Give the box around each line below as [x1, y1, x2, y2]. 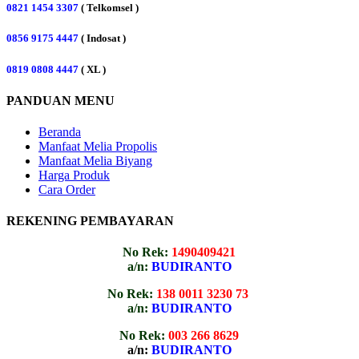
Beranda [38, 124, 81, 139]
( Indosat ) [79, 32, 126, 45]
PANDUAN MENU [6, 93, 115, 107]
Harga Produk [38, 167, 110, 182]
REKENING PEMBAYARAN [6, 214, 174, 228]
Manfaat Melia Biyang [38, 153, 152, 167]
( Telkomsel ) [81, 2, 139, 14]
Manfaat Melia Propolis [38, 139, 157, 153]
